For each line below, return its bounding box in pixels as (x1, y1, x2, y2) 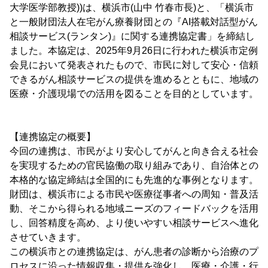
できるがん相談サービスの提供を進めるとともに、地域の (10, 74, 258, 84)
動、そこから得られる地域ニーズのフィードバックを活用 (10, 203, 258, 214)
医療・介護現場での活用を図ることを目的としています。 (10, 89, 258, 99)
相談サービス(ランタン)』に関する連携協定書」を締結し (10, 31, 255, 41)
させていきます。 (10, 232, 86, 242)
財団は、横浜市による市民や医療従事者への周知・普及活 (10, 189, 258, 199)
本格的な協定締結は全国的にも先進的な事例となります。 (10, 175, 258, 185)
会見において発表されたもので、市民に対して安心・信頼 (10, 60, 258, 70)
